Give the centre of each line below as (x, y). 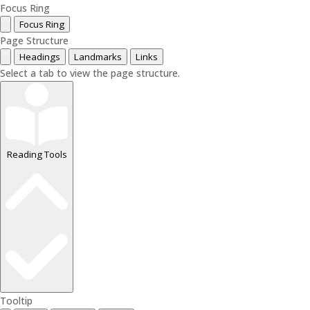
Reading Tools (37, 154)
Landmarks (98, 57)
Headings (40, 57)
